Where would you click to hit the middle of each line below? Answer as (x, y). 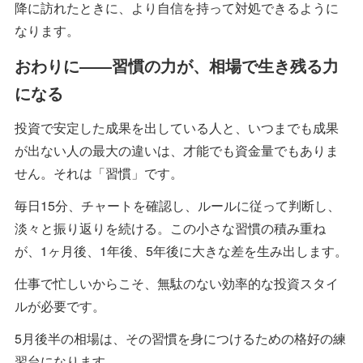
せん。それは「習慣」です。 (99, 173)
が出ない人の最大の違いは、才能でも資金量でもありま (177, 150)
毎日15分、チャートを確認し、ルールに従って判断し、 (177, 205)
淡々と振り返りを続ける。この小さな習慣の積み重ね (170, 228)
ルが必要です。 (60, 305)
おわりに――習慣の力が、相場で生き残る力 (177, 65)
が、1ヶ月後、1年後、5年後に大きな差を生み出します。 (181, 250)
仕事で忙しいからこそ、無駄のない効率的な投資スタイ (177, 283)
